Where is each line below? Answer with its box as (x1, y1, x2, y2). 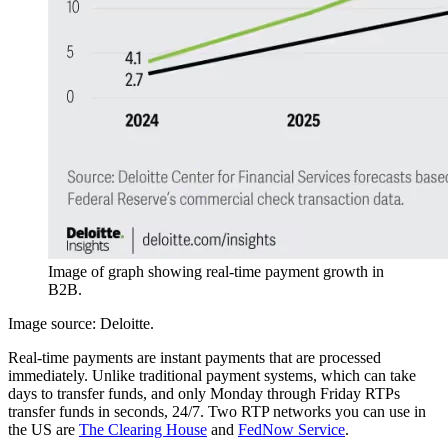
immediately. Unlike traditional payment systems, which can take (8, 367, 416, 385)
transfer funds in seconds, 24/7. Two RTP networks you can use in (8, 403, 426, 421)
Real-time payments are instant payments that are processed (8, 349, 381, 367)
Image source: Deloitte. (8, 315, 154, 333)
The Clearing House (79, 421, 207, 439)
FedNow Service (238, 421, 345, 439)
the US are (8, 421, 79, 439)
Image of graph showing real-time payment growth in (48, 263, 384, 281)
